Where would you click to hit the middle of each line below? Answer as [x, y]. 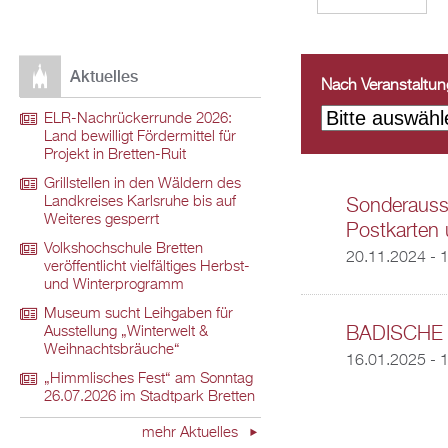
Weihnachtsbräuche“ [112, 350]
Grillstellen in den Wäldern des [142, 184]
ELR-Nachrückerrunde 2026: [138, 119]
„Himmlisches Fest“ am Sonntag [148, 379]
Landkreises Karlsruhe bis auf [140, 202]
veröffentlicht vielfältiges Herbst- [147, 267]
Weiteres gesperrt [101, 220]
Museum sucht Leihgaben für [138, 314]
